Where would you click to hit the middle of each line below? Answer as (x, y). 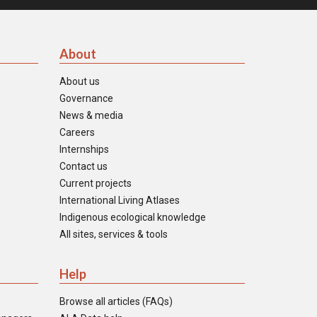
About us (79, 81)
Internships (84, 149)
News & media (91, 115)
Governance (86, 98)
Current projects (95, 183)
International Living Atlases (119, 200)
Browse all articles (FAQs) (116, 301)
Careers (77, 132)
